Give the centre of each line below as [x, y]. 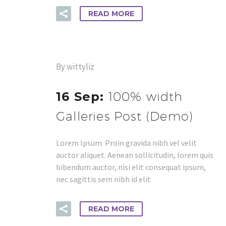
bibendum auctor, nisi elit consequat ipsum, [131, 167]
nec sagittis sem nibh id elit [103, 179]
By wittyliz [75, 67]
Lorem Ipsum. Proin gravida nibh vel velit [126, 143]
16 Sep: [82, 97]
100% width [146, 97]
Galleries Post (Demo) [125, 116]
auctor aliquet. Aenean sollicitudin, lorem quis [135, 155]
